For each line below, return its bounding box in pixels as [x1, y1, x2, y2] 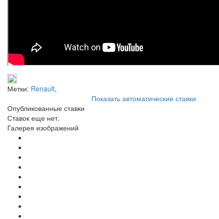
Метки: [7, 83, 31, 93]
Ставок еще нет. [7, 112, 60, 123]
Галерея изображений [7, 122, 79, 132]
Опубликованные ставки [7, 103, 85, 113]
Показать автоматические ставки [91, 93, 196, 103]
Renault [31, 83, 55, 93]
